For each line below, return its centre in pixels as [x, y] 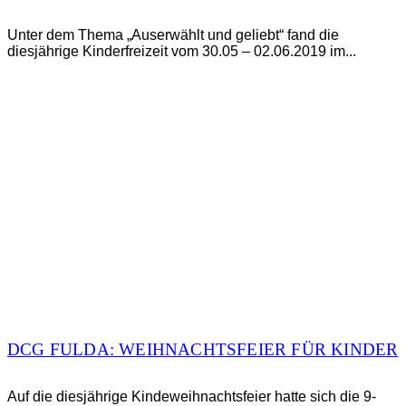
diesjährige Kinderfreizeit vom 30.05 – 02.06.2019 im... [182, 52]
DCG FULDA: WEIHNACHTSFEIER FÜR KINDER [203, 350]
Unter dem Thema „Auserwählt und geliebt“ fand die [173, 35]
